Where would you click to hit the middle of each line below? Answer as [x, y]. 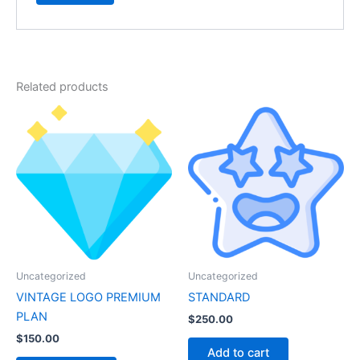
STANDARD [219, 297]
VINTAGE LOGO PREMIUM [88, 297]
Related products [62, 86]
